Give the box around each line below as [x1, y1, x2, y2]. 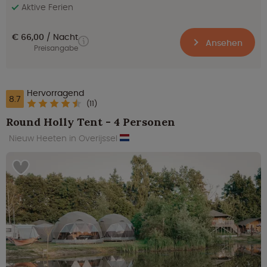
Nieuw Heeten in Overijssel [9, 132, 120, 144]
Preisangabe [34, 43, 78, 53]
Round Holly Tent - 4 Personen [6, 114, 175, 129]
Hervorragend [27, 86, 84, 99]
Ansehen [203, 36, 243, 49]
